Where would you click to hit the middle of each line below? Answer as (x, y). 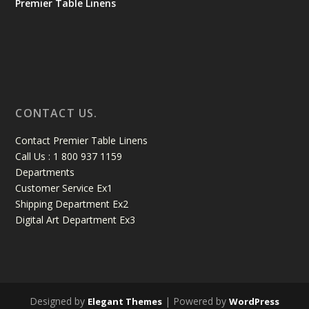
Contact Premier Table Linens (82, 140)
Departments (45, 172)
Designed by (59, 301)
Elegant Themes (125, 301)
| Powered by (196, 301)
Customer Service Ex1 (64, 188)
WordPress (254, 301)
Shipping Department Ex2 (72, 203)
